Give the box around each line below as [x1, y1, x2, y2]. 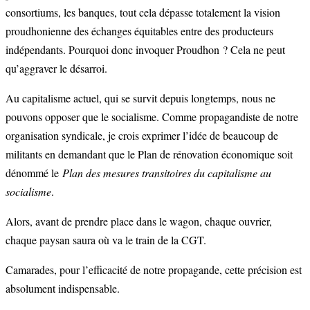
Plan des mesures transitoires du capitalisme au [62, 165, 271, 180]
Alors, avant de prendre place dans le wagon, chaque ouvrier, [6, 213, 272, 228]
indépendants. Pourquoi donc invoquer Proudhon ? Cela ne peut [6, 42, 285, 57]
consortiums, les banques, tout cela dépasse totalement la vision [6, 4, 280, 19]
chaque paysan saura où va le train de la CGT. [6, 232, 206, 247]
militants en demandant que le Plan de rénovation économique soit [6, 146, 293, 161]
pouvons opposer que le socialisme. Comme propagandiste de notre [6, 109, 298, 124]
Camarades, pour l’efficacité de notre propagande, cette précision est [6, 262, 302, 277]
